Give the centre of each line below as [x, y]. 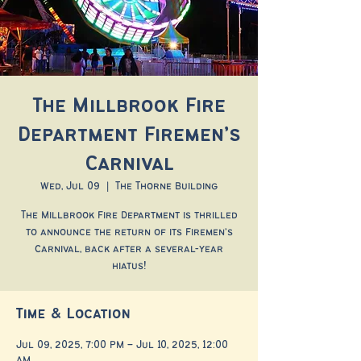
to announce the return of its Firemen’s [129, 232]
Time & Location [73, 314]
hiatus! [129, 266]
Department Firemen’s [129, 135]
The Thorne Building [166, 186]
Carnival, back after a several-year [129, 249]
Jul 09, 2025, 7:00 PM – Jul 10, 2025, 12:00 [122, 345]
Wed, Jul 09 [70, 186]
